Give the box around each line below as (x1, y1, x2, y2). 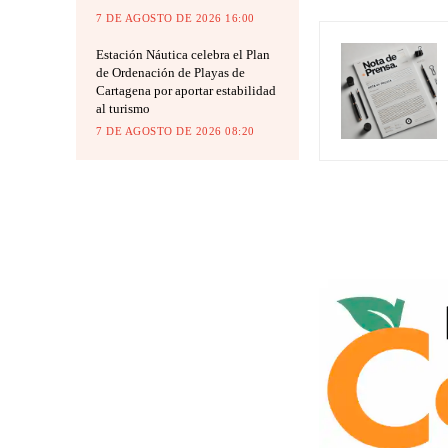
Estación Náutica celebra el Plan (96, 46, 270, 62)
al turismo (96, 100, 150, 116)
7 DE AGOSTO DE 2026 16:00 (96, 11, 255, 24)
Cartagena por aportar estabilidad (96, 82, 276, 98)
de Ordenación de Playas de (96, 64, 245, 80)
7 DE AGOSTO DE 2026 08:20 (96, 124, 255, 137)
